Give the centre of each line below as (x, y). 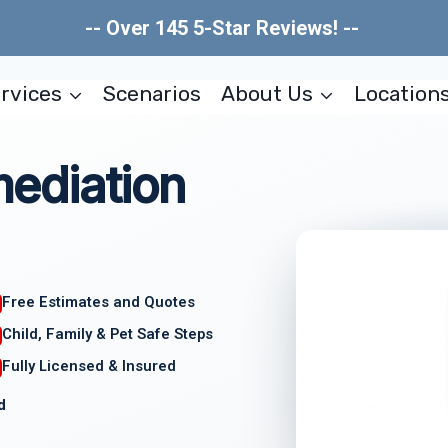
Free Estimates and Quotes (99, 302)
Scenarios (152, 93)
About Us (266, 93)
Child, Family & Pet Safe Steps (108, 333)
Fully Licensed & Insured (89, 365)
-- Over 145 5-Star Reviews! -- (224, 28)
